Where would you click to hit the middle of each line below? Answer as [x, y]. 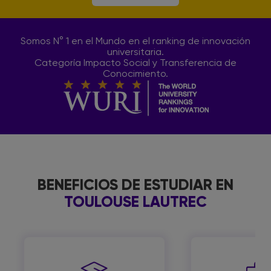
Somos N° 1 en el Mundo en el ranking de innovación [135, 42]
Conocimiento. [135, 74]
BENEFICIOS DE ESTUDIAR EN [135, 185]
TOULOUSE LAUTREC [135, 202]
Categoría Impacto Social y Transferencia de [135, 64]
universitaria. [135, 53]
